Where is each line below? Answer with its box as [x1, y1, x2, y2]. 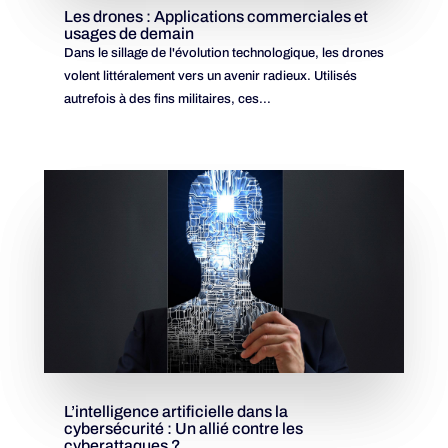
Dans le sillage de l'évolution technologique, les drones [63, 46, 384, 61]
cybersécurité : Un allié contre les [63, 419, 303, 437]
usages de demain [63, 25, 194, 43]
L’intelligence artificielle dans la [63, 402, 288, 420]
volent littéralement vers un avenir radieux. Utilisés [63, 69, 357, 84]
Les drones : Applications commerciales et [63, 8, 368, 26]
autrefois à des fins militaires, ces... [63, 92, 271, 107]
